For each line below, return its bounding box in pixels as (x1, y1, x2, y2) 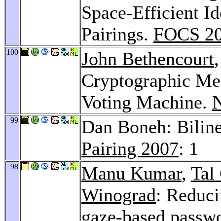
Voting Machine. (81, 91, 212, 112)
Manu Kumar (81, 162, 182, 184)
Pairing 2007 (81, 138, 179, 159)
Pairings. (81, 23, 153, 44)
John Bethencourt (81, 48, 214, 69)
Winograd (81, 184, 156, 205)
